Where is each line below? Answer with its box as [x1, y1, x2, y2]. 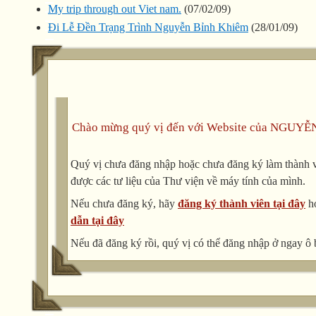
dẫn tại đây [71, 214, 124, 227]
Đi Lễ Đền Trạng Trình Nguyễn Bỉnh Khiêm [48, 21, 248, 34]
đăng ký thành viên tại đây [178, 197, 305, 210]
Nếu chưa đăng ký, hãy [71, 197, 178, 210]
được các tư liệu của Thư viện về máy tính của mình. [71, 175, 305, 188]
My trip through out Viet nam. [48, 3, 181, 16]
